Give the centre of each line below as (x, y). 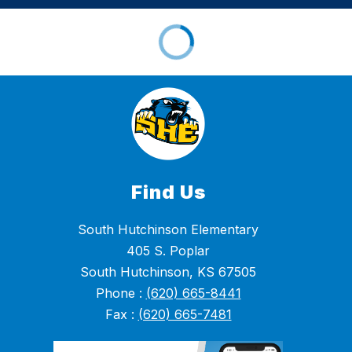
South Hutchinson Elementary (168, 230)
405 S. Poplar (168, 251)
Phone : (121, 293)
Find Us (168, 192)
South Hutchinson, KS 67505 (168, 272)
